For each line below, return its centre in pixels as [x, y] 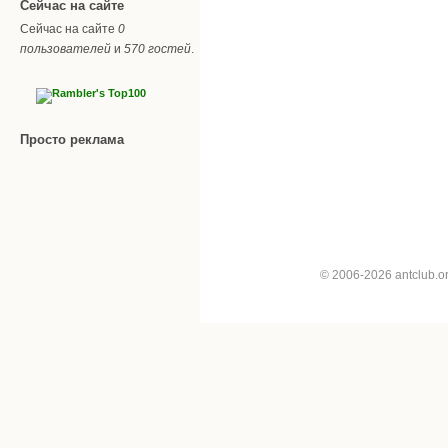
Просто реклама [72, 139]
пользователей [65, 48]
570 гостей [157, 48]
